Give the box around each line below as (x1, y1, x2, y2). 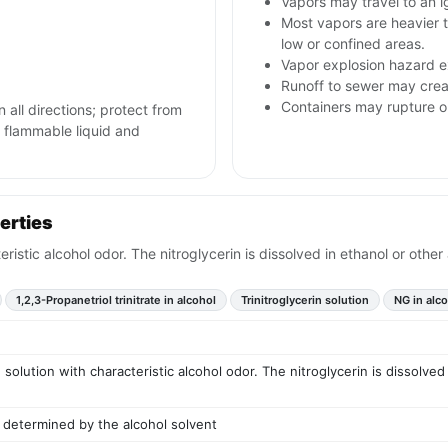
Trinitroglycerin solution (241, 293, 369, 308)
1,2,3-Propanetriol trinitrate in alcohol (16, 293, 216, 308)
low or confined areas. (281, 35, 425, 53)
